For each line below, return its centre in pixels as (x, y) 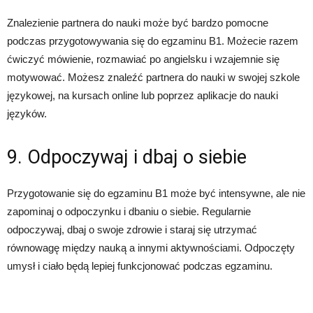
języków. (27, 114)
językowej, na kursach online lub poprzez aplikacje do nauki (143, 95)
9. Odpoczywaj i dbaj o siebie (127, 157)
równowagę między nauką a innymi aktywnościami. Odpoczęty (151, 248)
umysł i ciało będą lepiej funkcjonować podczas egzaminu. (140, 266)
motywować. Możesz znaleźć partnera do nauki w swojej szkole (153, 77)
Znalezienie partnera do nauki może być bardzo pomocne (138, 23)
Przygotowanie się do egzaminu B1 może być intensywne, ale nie (156, 193)
